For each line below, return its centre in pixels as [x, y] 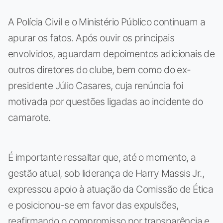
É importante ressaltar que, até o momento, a [102, 157]
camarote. [29, 117]
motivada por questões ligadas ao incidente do [106, 101]
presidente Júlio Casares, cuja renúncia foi [96, 85]
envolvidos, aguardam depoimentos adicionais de [111, 54]
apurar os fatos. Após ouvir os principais [91, 38]
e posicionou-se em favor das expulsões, [93, 205]
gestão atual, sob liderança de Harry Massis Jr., [106, 173]
